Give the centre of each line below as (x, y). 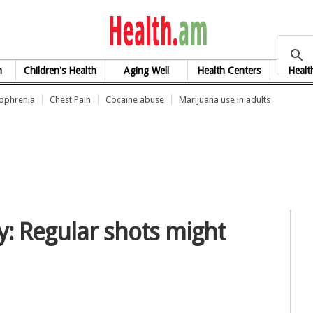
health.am (259, 29)
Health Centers (228, 71)
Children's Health (60, 71)
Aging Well (146, 71)
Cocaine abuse (135, 100)
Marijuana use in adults (225, 100)
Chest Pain (70, 100)
